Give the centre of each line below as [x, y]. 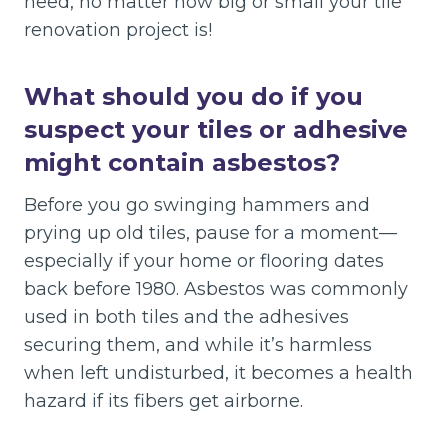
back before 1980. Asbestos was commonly [216, 289]
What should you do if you [193, 96]
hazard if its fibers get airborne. [163, 401]
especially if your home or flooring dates [204, 261]
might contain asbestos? [182, 162]
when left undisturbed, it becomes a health [218, 373]
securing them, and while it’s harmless [198, 345]
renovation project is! [118, 30]
